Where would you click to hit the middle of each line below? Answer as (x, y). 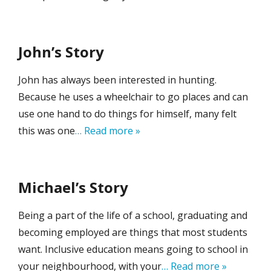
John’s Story (61, 52)
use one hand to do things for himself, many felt (127, 114)
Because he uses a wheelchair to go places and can (133, 97)
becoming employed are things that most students (133, 233)
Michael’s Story (73, 188)
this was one (47, 131)
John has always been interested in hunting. (117, 80)
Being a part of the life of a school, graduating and (133, 216)
